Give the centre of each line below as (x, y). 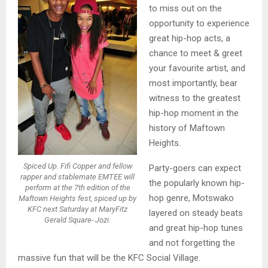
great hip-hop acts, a (189, 38)
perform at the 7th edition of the (77, 187)
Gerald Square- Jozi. (77, 220)
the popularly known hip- (197, 183)
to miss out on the (185, 8)
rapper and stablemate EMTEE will (77, 176)
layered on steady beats (196, 213)
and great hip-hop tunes (196, 228)
